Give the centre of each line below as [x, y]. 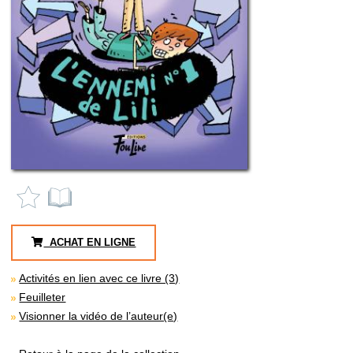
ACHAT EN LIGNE [90, 243]
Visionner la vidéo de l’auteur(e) [98, 316]
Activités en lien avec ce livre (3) [99, 279]
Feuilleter [43, 297]
